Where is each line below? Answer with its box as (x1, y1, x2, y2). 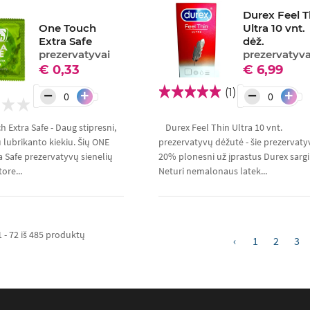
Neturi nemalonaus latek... (158, 165, 267, 178)
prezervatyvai (39, 48, 111, 62)
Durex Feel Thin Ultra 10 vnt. (165, 121, 282, 134)
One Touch (39, 21, 97, 35)
